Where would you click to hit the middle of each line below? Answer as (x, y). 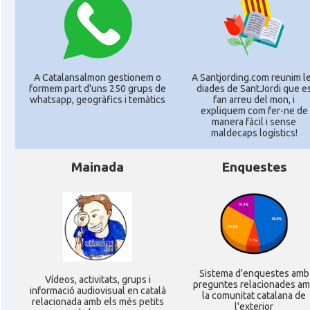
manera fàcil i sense (254, 122)
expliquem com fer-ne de (254, 111)
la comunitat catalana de (254, 296)
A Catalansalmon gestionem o (98, 77)
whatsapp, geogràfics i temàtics (98, 100)
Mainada (98, 167)
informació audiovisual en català (98, 291)
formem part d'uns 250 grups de (98, 89)
